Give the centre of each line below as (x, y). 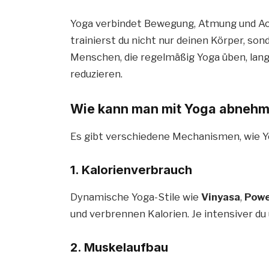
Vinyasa (221, 197)
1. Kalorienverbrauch (131, 170)
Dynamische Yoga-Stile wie (136, 197)
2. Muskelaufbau (119, 247)
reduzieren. (97, 74)
